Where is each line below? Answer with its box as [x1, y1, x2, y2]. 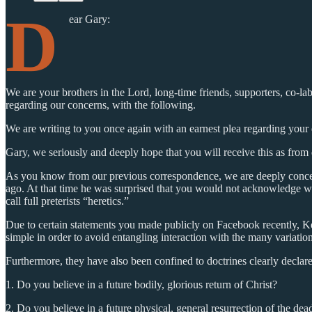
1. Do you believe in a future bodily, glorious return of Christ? [6, 278, 277, 290]
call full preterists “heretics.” [6, 194, 129, 207]
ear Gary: [69, 13, 110, 25]
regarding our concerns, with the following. [6, 98, 196, 111]
